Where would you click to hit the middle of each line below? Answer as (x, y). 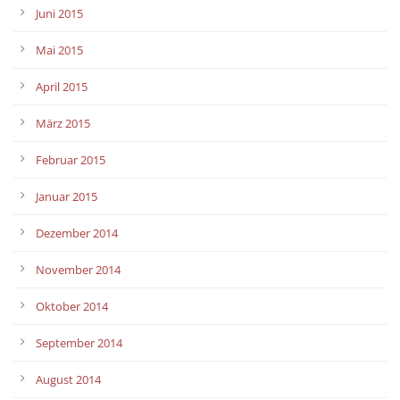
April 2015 (62, 86)
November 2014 (78, 269)
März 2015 (63, 123)
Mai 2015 (59, 50)
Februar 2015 (71, 159)
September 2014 (79, 342)
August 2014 (68, 379)
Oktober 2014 (72, 306)
